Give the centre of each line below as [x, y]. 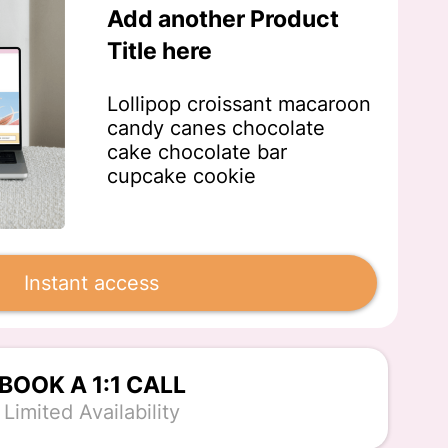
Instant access [92, 282]
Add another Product [222, 19]
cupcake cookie [181, 176]
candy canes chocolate [215, 128]
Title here [159, 51]
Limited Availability [91, 411]
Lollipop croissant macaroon [238, 104]
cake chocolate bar [196, 152]
